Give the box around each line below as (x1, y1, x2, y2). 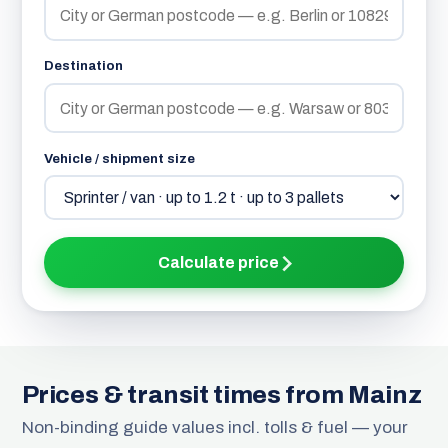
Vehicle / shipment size (43, 150, 195, 166)
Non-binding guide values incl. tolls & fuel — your (21, 418, 408, 438)
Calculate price (158, 253, 280, 271)
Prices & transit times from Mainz (21, 381, 422, 409)
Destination (43, 58, 123, 74)
